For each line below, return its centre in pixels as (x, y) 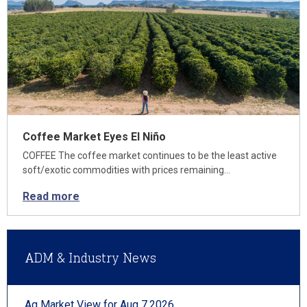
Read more (51, 196)
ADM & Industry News (90, 258)
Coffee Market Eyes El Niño (94, 137)
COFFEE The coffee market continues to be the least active (150, 156)
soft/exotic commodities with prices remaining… (126, 170)
